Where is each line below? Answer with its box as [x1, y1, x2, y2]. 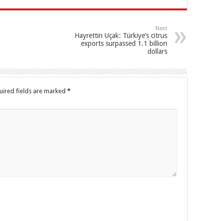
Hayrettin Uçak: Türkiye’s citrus [74, 32, 167, 40]
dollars [147, 47, 167, 56]
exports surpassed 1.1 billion [81, 39, 167, 48]
